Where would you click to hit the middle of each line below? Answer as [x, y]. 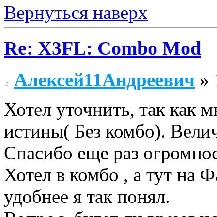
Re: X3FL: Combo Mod [102, 48]
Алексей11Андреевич [104, 80]
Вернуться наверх [76, 12]
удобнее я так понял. [87, 197]
